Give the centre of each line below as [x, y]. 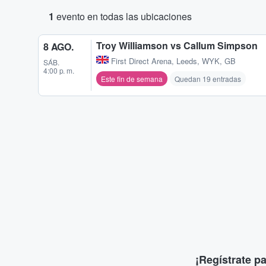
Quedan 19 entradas [208, 79]
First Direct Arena [141, 61]
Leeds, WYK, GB [206, 61]
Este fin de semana [132, 79]
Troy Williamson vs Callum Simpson [177, 45]
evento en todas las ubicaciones [123, 16]
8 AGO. [58, 47]
